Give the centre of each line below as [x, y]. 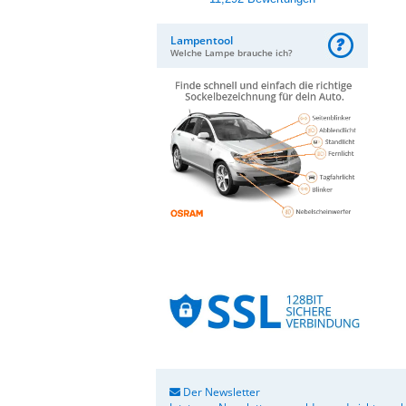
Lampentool [202, 40]
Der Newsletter [220, 392]
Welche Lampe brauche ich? [232, 53]
